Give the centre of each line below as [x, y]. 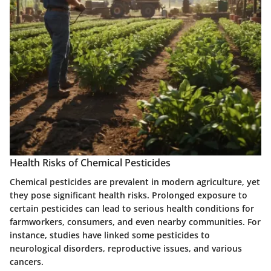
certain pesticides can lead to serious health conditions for [132, 208]
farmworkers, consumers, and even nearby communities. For [135, 221]
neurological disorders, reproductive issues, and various [126, 248]
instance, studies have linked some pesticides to [110, 235]
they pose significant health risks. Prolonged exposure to [129, 195]
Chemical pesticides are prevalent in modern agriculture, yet [135, 181]
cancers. [27, 261]
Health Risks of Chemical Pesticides [90, 162]
